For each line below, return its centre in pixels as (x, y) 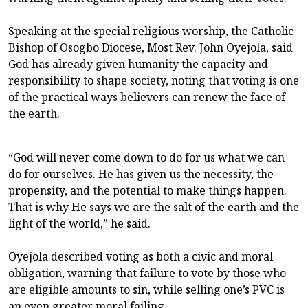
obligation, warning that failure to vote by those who (147, 273)
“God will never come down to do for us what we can (146, 157)
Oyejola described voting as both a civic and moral (141, 256)
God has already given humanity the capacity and (138, 64)
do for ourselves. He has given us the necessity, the (141, 174)
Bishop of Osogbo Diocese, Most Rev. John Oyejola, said (151, 47)
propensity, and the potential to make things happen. (147, 190)
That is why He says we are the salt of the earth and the (154, 207)
